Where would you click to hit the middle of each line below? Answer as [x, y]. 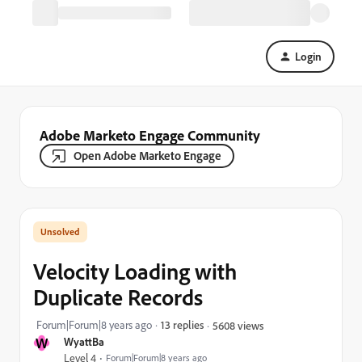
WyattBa [84, 341]
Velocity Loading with [135, 271]
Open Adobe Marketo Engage [147, 156]
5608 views [238, 325]
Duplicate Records [118, 297]
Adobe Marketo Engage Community [150, 135]
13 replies [182, 324]
